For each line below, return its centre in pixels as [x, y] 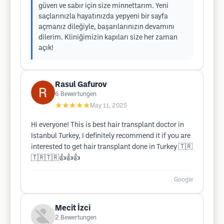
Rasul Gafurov [81, 85]
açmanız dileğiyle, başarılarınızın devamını [106, 27]
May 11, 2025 [108, 106]
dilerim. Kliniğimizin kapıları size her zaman [108, 38]
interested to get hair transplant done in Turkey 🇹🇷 [112, 147]
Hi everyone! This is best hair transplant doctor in [107, 125]
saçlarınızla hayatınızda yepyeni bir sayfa [103, 17]
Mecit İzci [73, 208]
